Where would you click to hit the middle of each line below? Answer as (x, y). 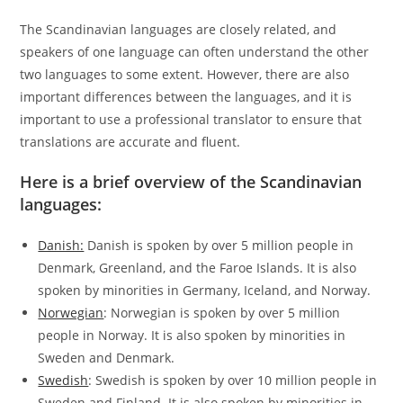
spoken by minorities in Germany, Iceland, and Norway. (205, 291)
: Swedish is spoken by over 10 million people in (233, 381)
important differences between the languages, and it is (186, 97)
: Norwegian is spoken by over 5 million (222, 313)
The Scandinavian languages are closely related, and (179, 30)
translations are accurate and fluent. (130, 142)
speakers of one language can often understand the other (195, 52)
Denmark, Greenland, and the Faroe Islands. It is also (197, 268)
